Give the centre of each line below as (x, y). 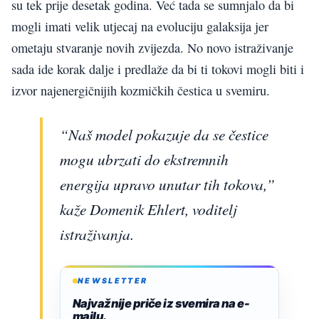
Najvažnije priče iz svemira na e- (161, 303)
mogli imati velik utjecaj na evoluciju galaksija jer (140, 27)
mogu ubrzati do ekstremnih (144, 159)
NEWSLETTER (113, 281)
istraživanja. (97, 234)
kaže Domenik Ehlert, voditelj (148, 209)
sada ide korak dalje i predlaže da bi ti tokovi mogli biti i (158, 69)
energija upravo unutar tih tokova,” (167, 184)
